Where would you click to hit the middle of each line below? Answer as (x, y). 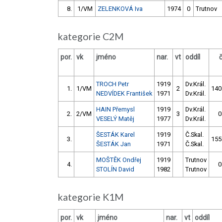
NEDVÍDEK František (124, 94)
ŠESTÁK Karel (115, 135)
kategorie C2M (93, 37)
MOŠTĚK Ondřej (119, 160)
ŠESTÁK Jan (113, 144)
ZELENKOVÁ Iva (120, 9)
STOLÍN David (115, 169)
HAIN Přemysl (115, 110)
